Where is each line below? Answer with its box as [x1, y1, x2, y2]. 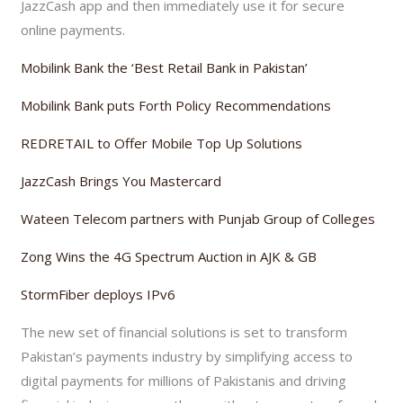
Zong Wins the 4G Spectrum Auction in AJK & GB [21, 246, 318, 265]
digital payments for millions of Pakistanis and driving [21, 371, 347, 390]
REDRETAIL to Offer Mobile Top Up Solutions [21, 133, 303, 152]
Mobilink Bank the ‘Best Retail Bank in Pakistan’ [21, 58, 309, 76]
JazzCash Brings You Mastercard [21, 171, 222, 190]
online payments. [21, 20, 126, 39]
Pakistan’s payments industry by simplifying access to [21, 346, 354, 365]
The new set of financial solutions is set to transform [21, 322, 348, 341]
